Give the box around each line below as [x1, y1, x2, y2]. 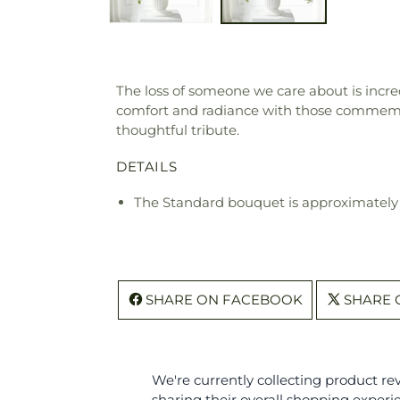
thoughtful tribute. [116, 121, 239, 139]
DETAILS [116, 158, 178, 176]
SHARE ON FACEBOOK [146, 291, 303, 309]
